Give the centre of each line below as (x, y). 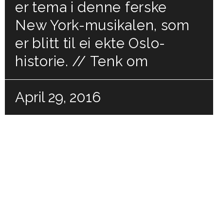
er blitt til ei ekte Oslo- (91, 43)
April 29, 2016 (58, 97)
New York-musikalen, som (102, 25)
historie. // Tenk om (82, 61)
